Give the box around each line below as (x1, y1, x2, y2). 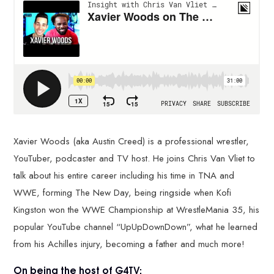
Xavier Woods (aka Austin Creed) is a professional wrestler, (13, 135, 250, 149)
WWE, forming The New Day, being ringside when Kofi (13, 186, 232, 200)
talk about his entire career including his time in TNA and (13, 169, 235, 183)
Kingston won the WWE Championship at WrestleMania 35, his (13, 203, 260, 217)
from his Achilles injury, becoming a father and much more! (13, 237, 245, 251)
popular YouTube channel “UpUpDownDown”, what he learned (13, 220, 258, 234)
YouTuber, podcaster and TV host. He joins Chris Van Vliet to (13, 152, 256, 166)
